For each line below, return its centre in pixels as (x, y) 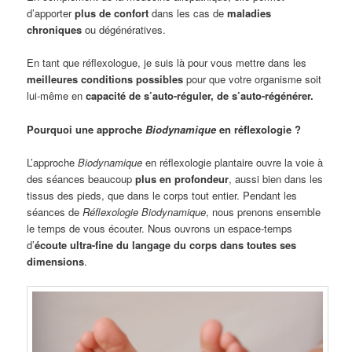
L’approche (53, 162)
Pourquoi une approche (86, 129)
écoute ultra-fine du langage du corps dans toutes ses (166, 244)
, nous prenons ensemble (264, 211)
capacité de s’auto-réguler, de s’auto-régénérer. (200, 96)
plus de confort (112, 13)
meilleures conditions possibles (105, 79)
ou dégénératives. (124, 30)
